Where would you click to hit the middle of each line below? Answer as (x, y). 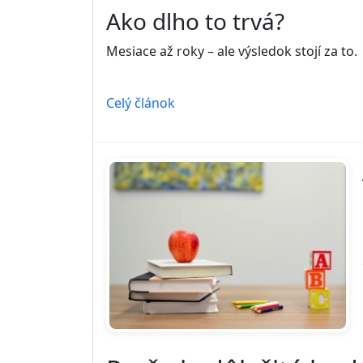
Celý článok (141, 103)
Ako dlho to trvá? (195, 21)
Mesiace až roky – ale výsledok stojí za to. (232, 51)
